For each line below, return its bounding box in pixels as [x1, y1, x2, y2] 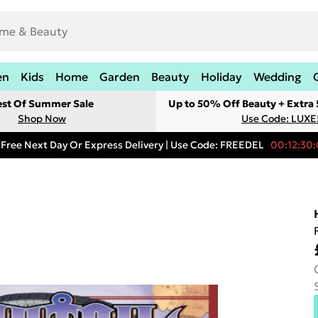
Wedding [253, 70, 302, 84]
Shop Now [18, 112, 66, 125]
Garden [99, 70, 140, 84]
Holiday [201, 70, 242, 84]
